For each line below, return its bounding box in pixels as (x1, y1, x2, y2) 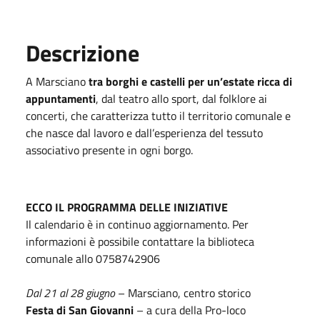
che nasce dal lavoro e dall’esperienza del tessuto (26, 124, 263, 141)
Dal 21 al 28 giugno (26, 284, 115, 301)
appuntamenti (26, 89, 96, 107)
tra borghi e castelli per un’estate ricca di (89, 72, 292, 90)
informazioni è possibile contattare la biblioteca (26, 232, 254, 250)
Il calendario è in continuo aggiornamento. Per (26, 215, 249, 233)
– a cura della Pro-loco (134, 301, 246, 319)
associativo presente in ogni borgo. (26, 141, 193, 159)
